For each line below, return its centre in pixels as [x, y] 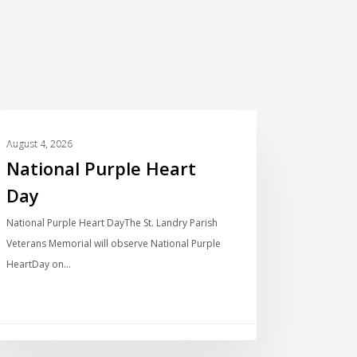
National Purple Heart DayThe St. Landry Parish [112, 222]
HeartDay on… [39, 264]
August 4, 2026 [40, 143]
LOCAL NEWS [40, 135]
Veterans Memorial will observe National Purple [114, 243]
